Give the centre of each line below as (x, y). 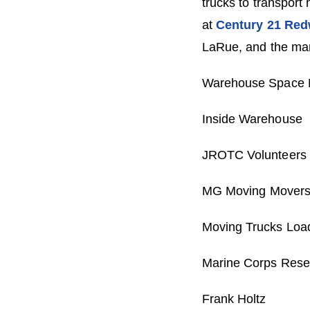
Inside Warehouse (252, 119)
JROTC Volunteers (254, 155)
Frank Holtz (234, 299)
